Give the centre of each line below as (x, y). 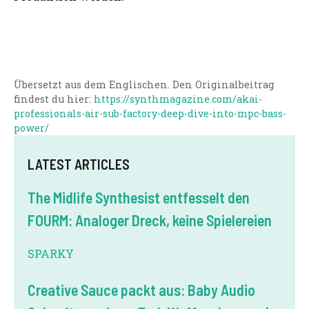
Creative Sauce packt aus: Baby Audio (141, 290)
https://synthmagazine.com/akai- (178, 99)
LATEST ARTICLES (79, 165)
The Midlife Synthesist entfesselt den (139, 198)
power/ (31, 128)
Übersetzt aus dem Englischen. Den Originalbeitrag (144, 85)
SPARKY (51, 254)
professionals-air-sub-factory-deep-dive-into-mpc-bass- (150, 114)
